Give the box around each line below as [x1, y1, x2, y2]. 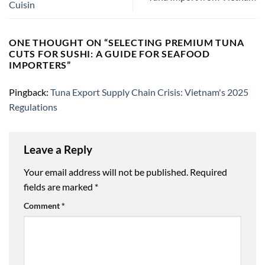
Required [190, 166, 227, 177]
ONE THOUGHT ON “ [9, 37, 108, 49]
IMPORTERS [9, 59, 67, 71]
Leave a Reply [24, 143, 95, 157]
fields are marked [24, 180, 95, 192]
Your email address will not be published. [24, 166, 188, 177]
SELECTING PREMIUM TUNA [108, 37, 244, 49]
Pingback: [9, 86, 50, 98]
